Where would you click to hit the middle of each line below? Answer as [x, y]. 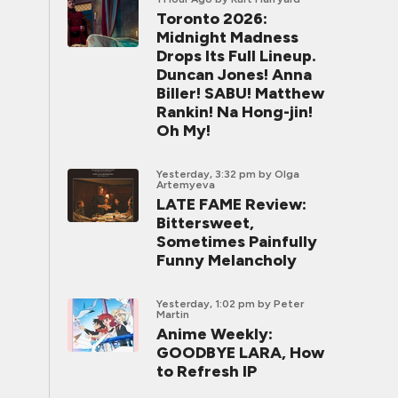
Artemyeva [186, 185]
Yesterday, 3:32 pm [206, 174]
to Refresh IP [207, 371]
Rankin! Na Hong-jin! [235, 112]
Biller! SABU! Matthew [240, 93]
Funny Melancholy [227, 260]
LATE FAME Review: [231, 204]
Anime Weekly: [215, 334]
